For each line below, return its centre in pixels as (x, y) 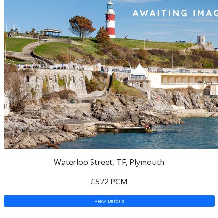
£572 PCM (109, 181)
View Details (109, 201)
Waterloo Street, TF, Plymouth (109, 162)
